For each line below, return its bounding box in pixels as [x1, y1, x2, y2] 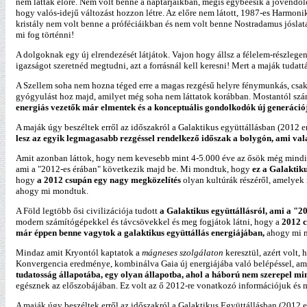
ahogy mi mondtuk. [16, 186, 88, 196]
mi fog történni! [16, 29, 74, 40]
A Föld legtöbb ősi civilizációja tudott [16, 206, 160, 216]
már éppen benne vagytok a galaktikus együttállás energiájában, [16, 228, 265, 238]
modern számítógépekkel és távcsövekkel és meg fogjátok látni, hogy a [16, 217, 282, 227]
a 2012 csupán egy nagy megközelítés [37, 175, 183, 185]
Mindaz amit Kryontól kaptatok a [16, 247, 142, 258]
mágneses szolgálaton [142, 247, 223, 258]
